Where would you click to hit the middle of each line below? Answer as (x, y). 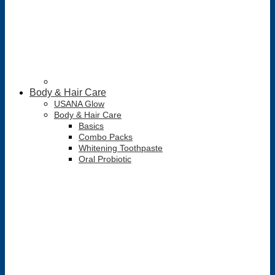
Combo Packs (106, 137)
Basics (91, 126)
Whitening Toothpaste (121, 148)
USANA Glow (79, 104)
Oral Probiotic (105, 159)
